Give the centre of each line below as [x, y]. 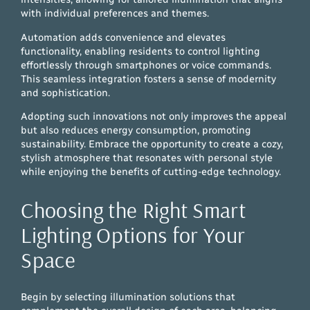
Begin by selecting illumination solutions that [128, 297]
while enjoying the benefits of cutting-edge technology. [151, 172]
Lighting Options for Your [133, 234]
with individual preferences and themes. [115, 13]
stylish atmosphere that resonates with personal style [147, 158]
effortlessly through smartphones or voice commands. [146, 65]
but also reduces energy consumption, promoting [136, 130]
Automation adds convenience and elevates [124, 37]
